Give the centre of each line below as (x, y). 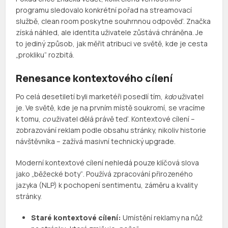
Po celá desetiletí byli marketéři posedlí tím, (90, 97)
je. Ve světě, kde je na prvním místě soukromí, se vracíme (111, 108)
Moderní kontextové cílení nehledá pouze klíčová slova (108, 163)
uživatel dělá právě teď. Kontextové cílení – (123, 119)
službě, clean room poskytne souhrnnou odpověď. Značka (113, 21)
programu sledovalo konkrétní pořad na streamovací (104, 10)
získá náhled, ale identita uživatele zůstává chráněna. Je (110, 33)
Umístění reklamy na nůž (162, 218)
